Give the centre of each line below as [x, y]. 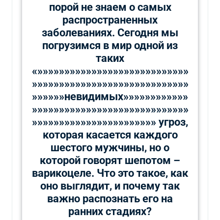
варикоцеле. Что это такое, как [110, 173]
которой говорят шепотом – [110, 160]
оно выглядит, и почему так [110, 186]
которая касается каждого [110, 135]
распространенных [110, 20]
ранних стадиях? [110, 211]
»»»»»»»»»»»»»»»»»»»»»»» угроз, [110, 122]
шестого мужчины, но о [110, 147]
